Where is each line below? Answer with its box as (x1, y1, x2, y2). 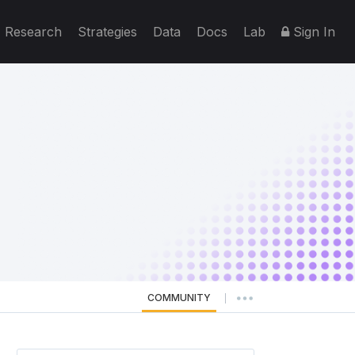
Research (5, 24, 62, 40)
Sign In (289, 24, 335, 40)
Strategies (78, 24, 137, 40)
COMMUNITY (147, 292, 211, 303)
